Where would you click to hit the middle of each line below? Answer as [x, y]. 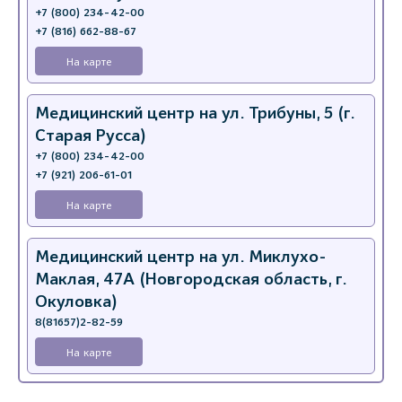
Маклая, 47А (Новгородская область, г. [191, 279]
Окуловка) [76, 301]
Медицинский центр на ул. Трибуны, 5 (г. [195, 113]
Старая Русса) [91, 135]
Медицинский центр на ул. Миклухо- [181, 257]
